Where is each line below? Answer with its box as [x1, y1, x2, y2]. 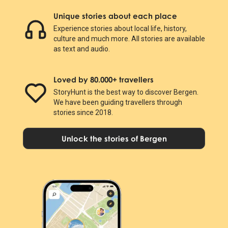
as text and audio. [53, 44, 110, 53]
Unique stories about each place [53, 11, 177, 20]
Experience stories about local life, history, [53, 24, 187, 33]
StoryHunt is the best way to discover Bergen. [53, 88, 198, 96]
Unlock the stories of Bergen [61, 133, 167, 143]
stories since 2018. [53, 108, 113, 117]
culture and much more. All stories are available [53, 34, 205, 43]
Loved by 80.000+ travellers [53, 74, 154, 84]
